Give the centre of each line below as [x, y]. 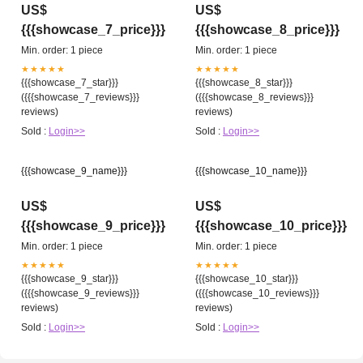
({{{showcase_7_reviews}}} [80, 98]
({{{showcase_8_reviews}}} [254, 98]
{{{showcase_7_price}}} [93, 30]
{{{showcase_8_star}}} [244, 83]
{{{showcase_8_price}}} [267, 30]
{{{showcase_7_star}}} [70, 83]
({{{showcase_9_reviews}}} [80, 294]
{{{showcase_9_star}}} [70, 279]
